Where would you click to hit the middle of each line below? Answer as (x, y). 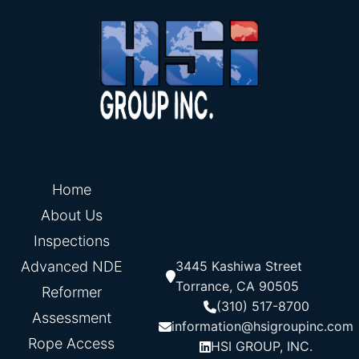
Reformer (71, 292)
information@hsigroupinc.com (263, 327)
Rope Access (72, 344)
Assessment (71, 318)
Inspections (71, 241)
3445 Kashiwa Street (238, 266)
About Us (71, 216)
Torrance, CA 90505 (237, 286)
